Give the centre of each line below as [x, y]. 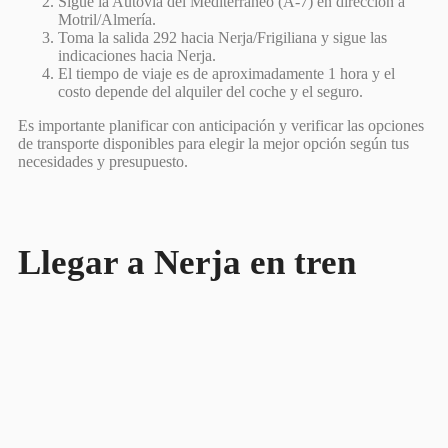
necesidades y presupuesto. [103, 161]
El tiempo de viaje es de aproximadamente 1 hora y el [226, 73]
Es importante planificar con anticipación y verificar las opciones [221, 125]
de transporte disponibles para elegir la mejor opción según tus [213, 143]
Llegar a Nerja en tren [187, 262]
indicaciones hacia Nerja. [137, 55]
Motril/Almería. [107, 19]
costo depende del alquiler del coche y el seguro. [210, 91]
